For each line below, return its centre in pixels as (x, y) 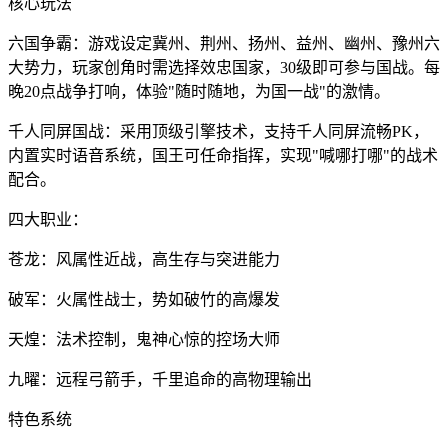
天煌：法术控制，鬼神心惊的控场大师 (144, 339)
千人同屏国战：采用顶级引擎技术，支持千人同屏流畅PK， (218, 131)
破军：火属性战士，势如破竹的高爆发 (144, 299)
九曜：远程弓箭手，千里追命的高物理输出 (160, 379)
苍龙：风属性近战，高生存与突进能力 (144, 259)
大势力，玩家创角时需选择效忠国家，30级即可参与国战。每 (224, 67)
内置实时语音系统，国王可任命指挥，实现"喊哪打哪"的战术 (223, 155)
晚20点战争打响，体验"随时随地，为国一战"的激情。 (199, 91)
